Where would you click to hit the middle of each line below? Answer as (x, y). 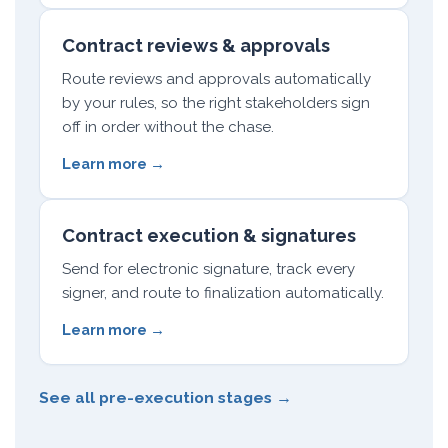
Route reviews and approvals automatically (216, 79)
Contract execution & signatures (209, 235)
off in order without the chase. (168, 127)
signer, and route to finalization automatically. (223, 293)
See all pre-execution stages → (165, 397)
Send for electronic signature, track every (208, 269)
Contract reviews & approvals (196, 45)
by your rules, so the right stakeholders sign (216, 103)
